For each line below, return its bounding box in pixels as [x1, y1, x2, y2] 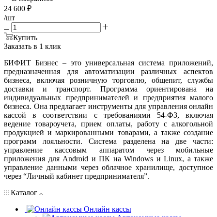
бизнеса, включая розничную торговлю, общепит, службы [4, 76, 213, 84]
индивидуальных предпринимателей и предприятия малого [4, 93, 213, 102]
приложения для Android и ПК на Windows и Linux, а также [4, 154, 213, 163]
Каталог [9, 188, 39, 197]
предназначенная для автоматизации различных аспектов [4, 67, 213, 76]
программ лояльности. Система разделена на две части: [4, 137, 213, 145]
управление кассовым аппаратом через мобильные [4, 145, 213, 154]
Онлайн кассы [84, 204, 131, 213]
